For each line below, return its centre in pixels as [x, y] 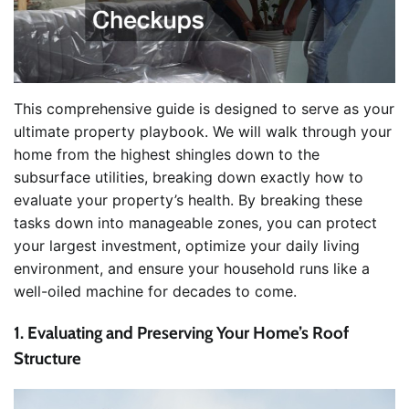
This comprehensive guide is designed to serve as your [204, 109]
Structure [47, 358]
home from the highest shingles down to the [167, 155]
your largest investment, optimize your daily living [187, 246]
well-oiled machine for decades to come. [155, 292]
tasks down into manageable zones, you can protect [195, 223]
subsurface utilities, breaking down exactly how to [189, 178]
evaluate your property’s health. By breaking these [188, 200]
